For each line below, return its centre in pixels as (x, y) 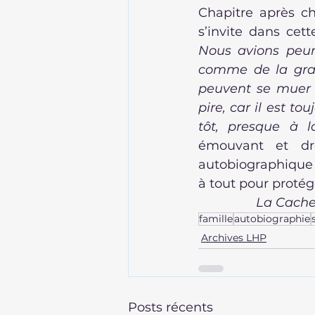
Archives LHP (234, 238)
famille (216, 219)
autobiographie (272, 219)
